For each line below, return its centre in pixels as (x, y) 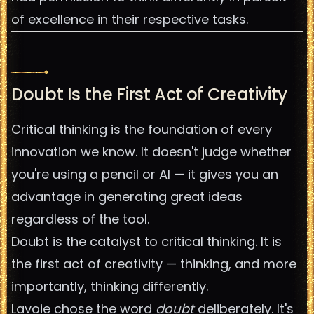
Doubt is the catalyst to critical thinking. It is (146, 241)
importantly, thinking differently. (110, 286)
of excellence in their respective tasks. (130, 19)
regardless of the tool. (80, 219)
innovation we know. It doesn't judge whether (151, 152)
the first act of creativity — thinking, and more (154, 264)
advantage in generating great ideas (127, 197)
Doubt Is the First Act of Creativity (150, 94)
